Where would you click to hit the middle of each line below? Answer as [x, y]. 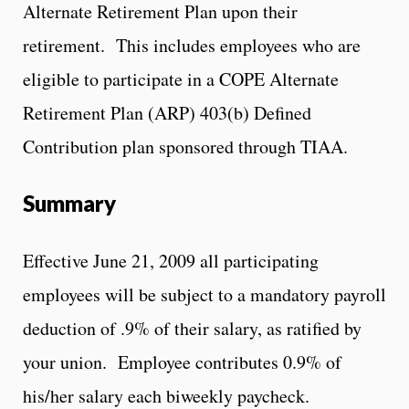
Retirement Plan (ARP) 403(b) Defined [167, 112]
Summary [69, 203]
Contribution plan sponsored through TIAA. [185, 146]
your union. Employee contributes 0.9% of [182, 362]
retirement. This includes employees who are [192, 45]
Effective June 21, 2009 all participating [171, 260]
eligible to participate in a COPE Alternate [181, 79]
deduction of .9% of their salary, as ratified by [192, 328]
